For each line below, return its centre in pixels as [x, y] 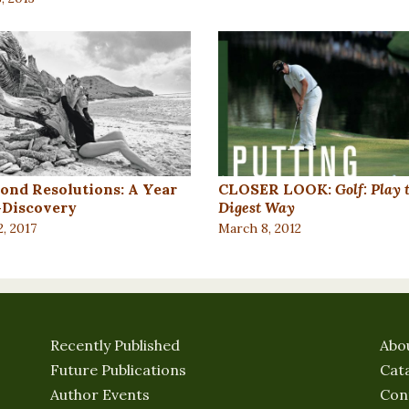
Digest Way [257, 208]
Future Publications [118, 370]
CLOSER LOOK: [277, 189]
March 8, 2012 [260, 229]
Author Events [100, 395]
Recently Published [115, 346]
